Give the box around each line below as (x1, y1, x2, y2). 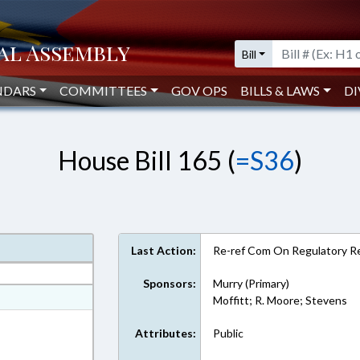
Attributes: (135, 326, 197, 340)
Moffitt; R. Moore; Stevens (213, 293, 348, 307)
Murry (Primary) (213, 276, 290, 290)
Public (213, 326, 244, 340)
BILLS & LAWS (240, 83, 321, 98)
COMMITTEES (59, 83, 148, 98)
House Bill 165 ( (58, 145, 235, 176)
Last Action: (131, 243, 197, 257)
